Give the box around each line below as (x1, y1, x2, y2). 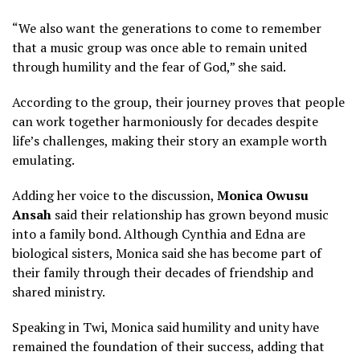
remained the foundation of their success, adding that (12, 337, 325, 355)
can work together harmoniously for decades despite (12, 112, 318, 130)
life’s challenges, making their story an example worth (12, 131, 327, 149)
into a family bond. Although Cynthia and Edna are (12, 224, 305, 243)
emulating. (12, 150, 75, 169)
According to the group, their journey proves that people (12, 92, 345, 111)
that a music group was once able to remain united (12, 38, 307, 56)
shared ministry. (12, 282, 105, 301)
